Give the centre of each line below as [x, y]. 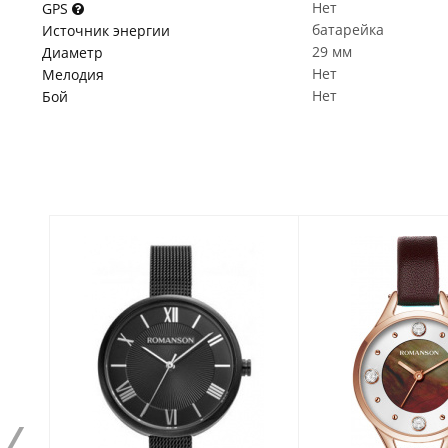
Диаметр [72, 52]
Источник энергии [106, 30]
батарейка [348, 29]
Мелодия [73, 74]
